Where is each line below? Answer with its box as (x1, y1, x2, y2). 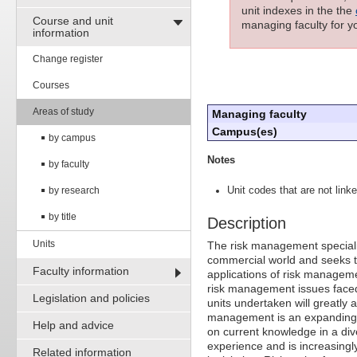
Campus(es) (212, 125, 277, 139)
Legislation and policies (33, 291, 150, 304)
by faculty (49, 158, 89, 170)
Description (207, 214, 286, 233)
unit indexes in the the (241, 4, 355, 18)
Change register (33, 53, 103, 65)
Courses (33, 79, 69, 91)
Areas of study (33, 105, 94, 117)
